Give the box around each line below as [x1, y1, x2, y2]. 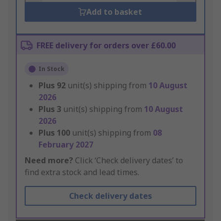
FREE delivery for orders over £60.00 [37, 40, 176, 51]
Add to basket [86, 6, 143, 18]
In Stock [38, 65, 65, 74]
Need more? [25, 155, 73, 166]
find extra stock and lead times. [25, 167, 139, 178]
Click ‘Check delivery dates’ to [73, 155, 183, 166]
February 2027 [38, 139, 93, 150]
